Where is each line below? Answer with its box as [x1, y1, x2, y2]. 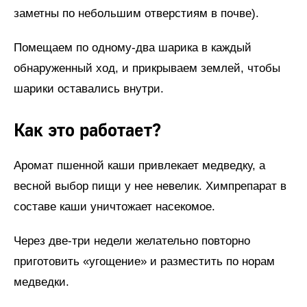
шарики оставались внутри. [14, 82, 164, 95]
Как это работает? [14, 119, 161, 142]
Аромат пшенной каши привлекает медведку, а [14, 158, 265, 172]
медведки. [14, 275, 69, 288]
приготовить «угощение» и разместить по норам [14, 254, 275, 268]
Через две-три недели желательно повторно [14, 234, 250, 247]
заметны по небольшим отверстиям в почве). [14, 6, 259, 20]
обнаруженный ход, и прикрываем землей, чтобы [14, 61, 280, 75]
